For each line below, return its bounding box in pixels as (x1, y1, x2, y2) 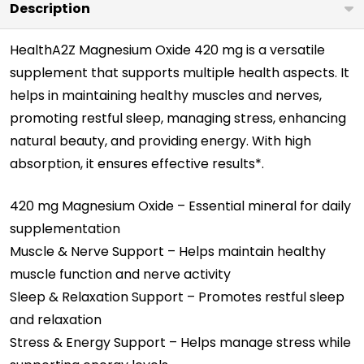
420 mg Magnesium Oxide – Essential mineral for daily (10, 197, 351, 215)
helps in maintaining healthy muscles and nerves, (10, 86, 322, 105)
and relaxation (10, 310, 102, 329)
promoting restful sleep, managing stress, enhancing (10, 109, 346, 128)
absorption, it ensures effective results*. (10, 154, 264, 173)
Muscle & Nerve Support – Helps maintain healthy (10, 242, 326, 261)
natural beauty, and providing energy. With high (10, 132, 311, 150)
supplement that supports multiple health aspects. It (10, 63, 349, 82)
